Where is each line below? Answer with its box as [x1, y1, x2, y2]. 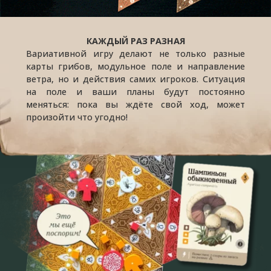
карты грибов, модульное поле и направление [26, 60, 245, 72]
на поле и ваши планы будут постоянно [26, 85, 245, 97]
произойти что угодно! [26, 111, 128, 123]
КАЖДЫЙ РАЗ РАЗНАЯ [86, 34, 185, 47]
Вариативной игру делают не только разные [26, 47, 245, 59]
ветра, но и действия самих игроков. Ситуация [26, 73, 245, 85]
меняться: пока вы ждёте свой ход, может [26, 98, 245, 110]
